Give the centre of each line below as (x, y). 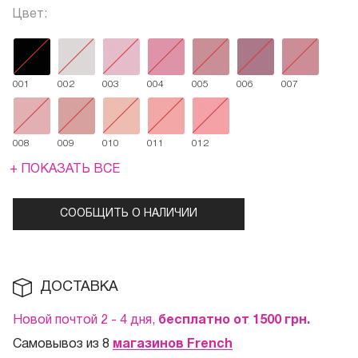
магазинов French (173, 345)
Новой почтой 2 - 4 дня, (86, 321)
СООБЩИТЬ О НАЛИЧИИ (129, 214)
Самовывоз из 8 (63, 345)
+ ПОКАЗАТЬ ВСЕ (65, 170)
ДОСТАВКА (79, 288)
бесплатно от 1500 (221, 321)
